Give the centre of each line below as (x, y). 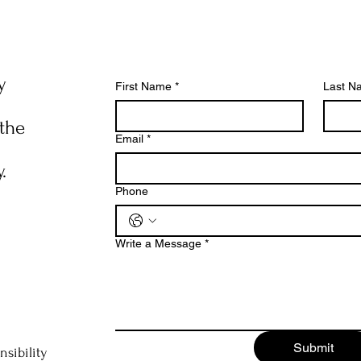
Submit (313, 348)
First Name (143, 86)
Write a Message (158, 243)
